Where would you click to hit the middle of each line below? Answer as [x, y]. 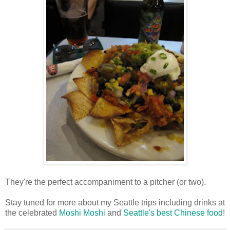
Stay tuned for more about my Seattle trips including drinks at [115, 203]
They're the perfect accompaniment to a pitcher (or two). [107, 182]
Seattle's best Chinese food [173, 213]
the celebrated [32, 213]
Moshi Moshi [82, 213]
